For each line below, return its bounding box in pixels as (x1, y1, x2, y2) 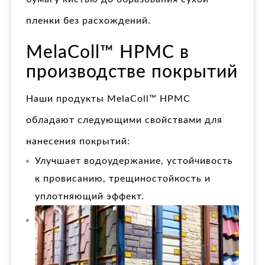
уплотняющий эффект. (35, 192, 144, 202)
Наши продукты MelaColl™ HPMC (26, 94, 190, 104)
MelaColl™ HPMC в (26, 44, 189, 62)
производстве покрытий (26, 63, 238, 82)
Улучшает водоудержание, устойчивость (35, 156, 233, 166)
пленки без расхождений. (26, 16, 151, 26)
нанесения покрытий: (26, 137, 130, 147)
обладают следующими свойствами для (26, 115, 222, 125)
